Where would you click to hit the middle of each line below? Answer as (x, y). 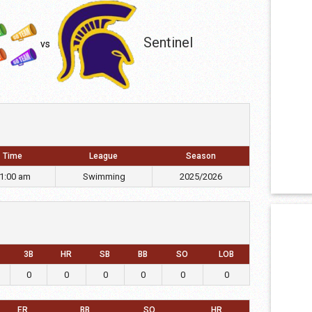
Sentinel (168, 42)
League (103, 156)
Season (201, 156)
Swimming (104, 177)
